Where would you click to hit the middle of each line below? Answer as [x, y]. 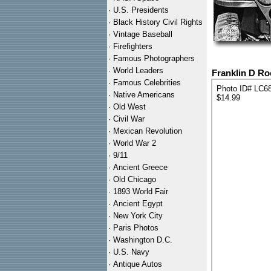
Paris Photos [136, 228]
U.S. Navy [131, 252]
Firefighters [133, 46]
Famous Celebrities [147, 83]
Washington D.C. [143, 240]
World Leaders [138, 70]
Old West [129, 107]
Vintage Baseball [143, 34]
